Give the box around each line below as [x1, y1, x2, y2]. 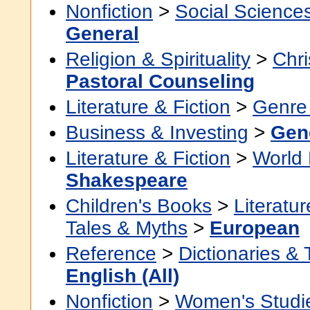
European [210, 217, 300, 239]
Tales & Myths [66, 217, 188, 239]
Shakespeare [66, 170, 188, 191]
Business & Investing [66, 122, 248, 143]
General [66, 23, 139, 44]
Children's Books [66, 195, 212, 217]
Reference [66, 243, 156, 264]
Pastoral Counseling [66, 71, 255, 92]
